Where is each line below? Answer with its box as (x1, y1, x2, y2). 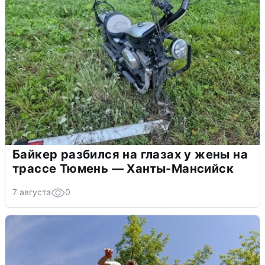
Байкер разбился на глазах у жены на (12, 147, 248, 161)
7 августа (12, 186, 51, 197)
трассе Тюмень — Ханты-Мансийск (12, 161, 234, 176)
